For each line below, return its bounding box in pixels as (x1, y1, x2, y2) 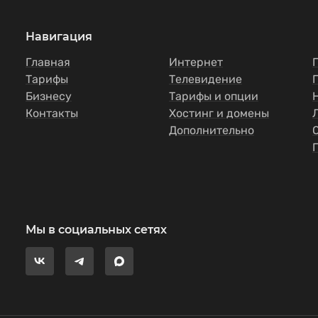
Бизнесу (26, 89, 72, 103)
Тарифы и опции (169, 89, 258, 103)
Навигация (26, 30, 92, 43)
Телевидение (169, 72, 242, 86)
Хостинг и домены (169, 106, 269, 120)
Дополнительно (169, 124, 254, 137)
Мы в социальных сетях (26, 223, 167, 236)
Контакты (26, 106, 78, 120)
